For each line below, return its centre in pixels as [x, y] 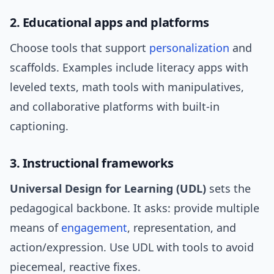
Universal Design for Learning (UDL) [108, 189]
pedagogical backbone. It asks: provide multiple [135, 208]
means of [35, 228]
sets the [228, 189]
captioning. [39, 126]
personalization [189, 48]
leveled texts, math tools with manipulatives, [127, 87]
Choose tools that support [80, 48]
